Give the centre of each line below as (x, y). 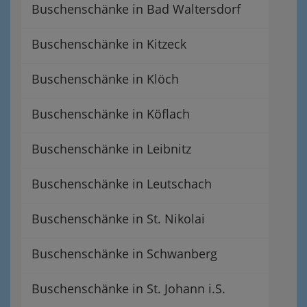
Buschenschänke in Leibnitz (111, 148)
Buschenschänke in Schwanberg (124, 253)
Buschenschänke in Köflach (111, 113)
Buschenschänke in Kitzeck (109, 44)
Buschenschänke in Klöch (105, 78)
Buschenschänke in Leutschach (122, 183)
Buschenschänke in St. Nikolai (118, 218)
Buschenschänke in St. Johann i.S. (128, 288)
